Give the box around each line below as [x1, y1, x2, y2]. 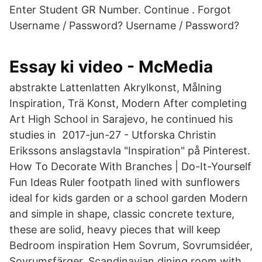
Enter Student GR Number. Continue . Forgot [9, 4, 231, 16]
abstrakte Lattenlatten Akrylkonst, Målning [9, 81, 222, 94]
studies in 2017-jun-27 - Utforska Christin [9, 129, 216, 141]
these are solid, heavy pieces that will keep [9, 223, 223, 236]
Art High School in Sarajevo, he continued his [9, 113, 233, 125]
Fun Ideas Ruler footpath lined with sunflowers [9, 176, 240, 188]
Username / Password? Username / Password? [9, 19, 239, 32]
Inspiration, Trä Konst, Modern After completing [9, 97, 247, 109]
